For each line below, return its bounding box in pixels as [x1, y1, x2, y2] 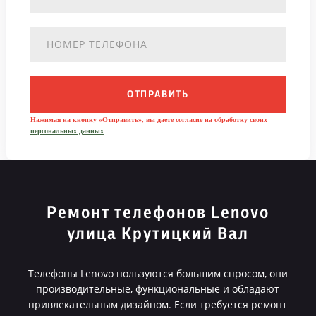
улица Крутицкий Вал [66, 226, 249, 243]
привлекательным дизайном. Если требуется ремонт [28, 298, 288, 311]
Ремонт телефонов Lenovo [46, 205, 269, 221]
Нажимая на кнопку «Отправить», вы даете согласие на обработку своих [30, 116, 267, 123]
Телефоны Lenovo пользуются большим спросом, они [28, 267, 288, 280]
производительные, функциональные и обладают [36, 282, 280, 296]
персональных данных [30, 127, 104, 135]
